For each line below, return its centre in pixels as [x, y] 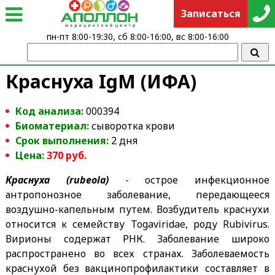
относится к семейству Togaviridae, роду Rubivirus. [137, 224]
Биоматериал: [53, 126]
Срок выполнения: [62, 140]
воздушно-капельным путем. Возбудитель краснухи [137, 209]
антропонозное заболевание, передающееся [137, 194]
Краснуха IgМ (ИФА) [101, 81]
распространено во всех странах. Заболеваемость [137, 253]
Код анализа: [50, 111]
